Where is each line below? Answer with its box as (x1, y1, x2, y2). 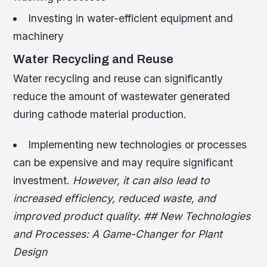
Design (13, 246, 48, 259)
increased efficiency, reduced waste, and (13, 192, 216, 205)
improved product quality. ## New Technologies (13, 210, 251, 223)
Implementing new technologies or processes (27, 138, 247, 151)
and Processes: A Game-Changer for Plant (13, 228, 223, 241)
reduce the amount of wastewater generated (13, 89, 231, 103)
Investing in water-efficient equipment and (27, 11, 233, 24)
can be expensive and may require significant (13, 156, 234, 169)
